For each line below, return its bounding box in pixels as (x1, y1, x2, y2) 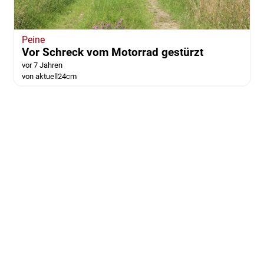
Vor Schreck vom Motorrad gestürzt (21, 45, 203, 59)
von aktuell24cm (21, 71, 77, 81)
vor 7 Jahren (21, 60, 62, 70)
